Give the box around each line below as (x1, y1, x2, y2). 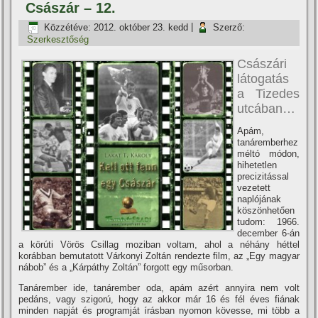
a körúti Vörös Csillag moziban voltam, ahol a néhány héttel (18, 239, 300, 251)
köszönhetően (237, 205, 295, 216)
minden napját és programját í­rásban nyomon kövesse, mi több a (18, 305, 300, 317)
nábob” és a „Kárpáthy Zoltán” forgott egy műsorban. (18, 262, 234, 273)
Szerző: (213, 21, 246, 33)
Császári (237, 57, 287, 72)
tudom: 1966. (237, 216, 300, 228)
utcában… (237, 102, 296, 116)
